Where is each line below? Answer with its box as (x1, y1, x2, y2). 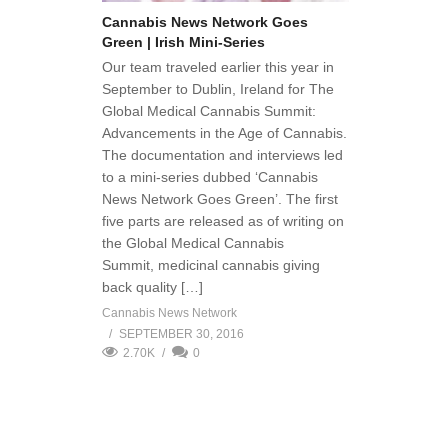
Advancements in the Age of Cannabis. (102, 124, 347, 141)
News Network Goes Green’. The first (102, 190, 338, 207)
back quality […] (102, 278, 203, 295)
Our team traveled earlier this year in (102, 58, 334, 75)
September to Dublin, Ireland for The (102, 80, 334, 97)
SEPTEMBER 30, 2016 (119, 326, 244, 341)
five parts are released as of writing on (102, 212, 344, 229)
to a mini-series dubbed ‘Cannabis (102, 168, 318, 185)
